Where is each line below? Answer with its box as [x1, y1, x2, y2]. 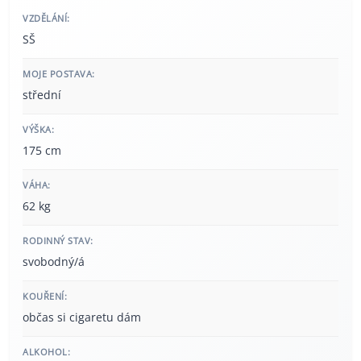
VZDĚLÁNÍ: [23, 12, 70, 25]
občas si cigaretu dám [23, 309, 141, 326]
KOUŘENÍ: [23, 290, 67, 303]
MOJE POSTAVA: [23, 68, 95, 81]
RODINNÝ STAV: [23, 234, 93, 247]
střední [23, 87, 61, 103]
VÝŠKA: [23, 123, 54, 136]
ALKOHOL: [23, 346, 70, 359]
